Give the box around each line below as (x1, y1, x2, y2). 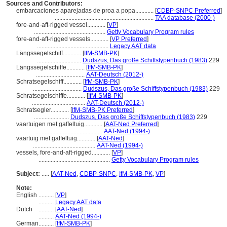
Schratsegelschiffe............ (16, 92, 87, 99)
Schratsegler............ (16, 106, 70, 113)
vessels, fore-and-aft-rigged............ (16, 149, 111, 156)
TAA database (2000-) (155, 14, 215, 21)
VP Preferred (111, 35, 147, 43)
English (16, 192, 37, 199)
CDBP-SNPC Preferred (157, 7, 220, 14)
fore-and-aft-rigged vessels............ (16, 35, 110, 43)
